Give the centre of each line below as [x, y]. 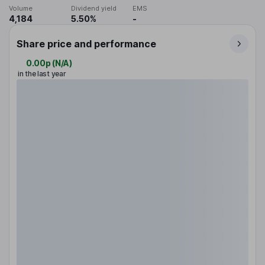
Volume [21, 9]
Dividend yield [93, 9]
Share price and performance [86, 44]
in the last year [42, 74]
